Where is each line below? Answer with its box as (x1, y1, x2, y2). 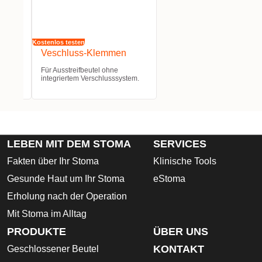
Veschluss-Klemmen (40, 48, 126, 58)
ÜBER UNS (153, 226, 208, 238)
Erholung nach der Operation (7, 191, 127, 202)
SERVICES (153, 138, 206, 150)
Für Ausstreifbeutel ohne (40, 66, 118, 75)
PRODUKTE (7, 226, 66, 238)
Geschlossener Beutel (7, 244, 99, 254)
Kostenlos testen (32, 39, 85, 46)
